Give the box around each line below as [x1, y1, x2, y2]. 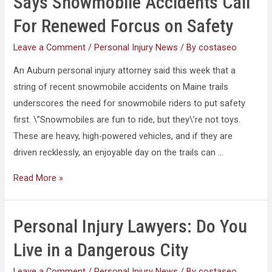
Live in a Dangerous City [13, 239, 189, 260]
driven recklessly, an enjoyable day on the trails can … [13, 147, 224, 158]
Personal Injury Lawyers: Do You [13, 215, 248, 237]
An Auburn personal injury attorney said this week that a [13, 65, 236, 76]
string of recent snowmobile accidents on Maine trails [13, 81, 229, 93]
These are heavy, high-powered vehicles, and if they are [13, 131, 233, 142]
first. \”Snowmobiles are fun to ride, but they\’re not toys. [13, 114, 241, 126]
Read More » [13, 172, 64, 184]
